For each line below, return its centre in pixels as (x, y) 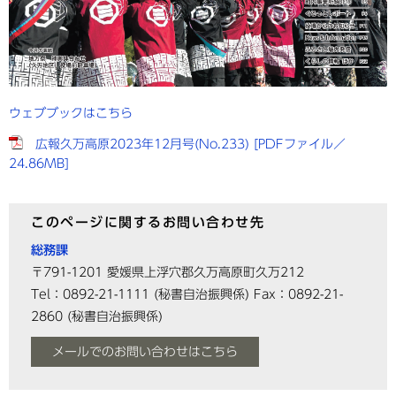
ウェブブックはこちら (71, 114)
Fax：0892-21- (298, 295)
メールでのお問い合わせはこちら (145, 352)
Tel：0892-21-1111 (90, 295)
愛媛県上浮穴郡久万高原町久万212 (206, 273)
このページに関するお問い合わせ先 (148, 223)
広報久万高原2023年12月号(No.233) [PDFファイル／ (190, 145)
